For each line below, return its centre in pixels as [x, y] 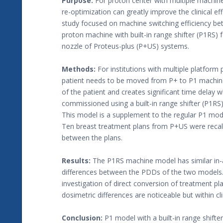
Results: [76, 161]
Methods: [79, 69]
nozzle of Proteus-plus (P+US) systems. [125, 46]
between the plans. [92, 138]
